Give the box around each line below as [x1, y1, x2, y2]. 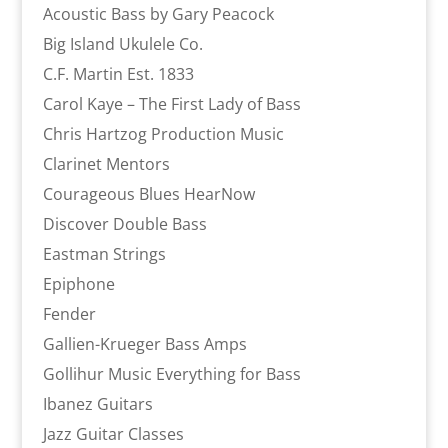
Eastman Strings [42, 242, 166, 265]
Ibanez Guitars [42, 392, 153, 415]
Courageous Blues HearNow [42, 182, 255, 205]
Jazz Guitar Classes [42, 422, 184, 445]
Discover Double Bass [42, 212, 207, 235]
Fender [42, 302, 96, 325]
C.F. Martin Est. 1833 [42, 62, 194, 85]
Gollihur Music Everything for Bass [42, 362, 301, 385]
